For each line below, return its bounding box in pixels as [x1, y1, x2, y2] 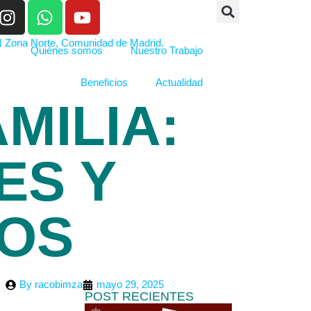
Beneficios [80, 76, 128, 88]
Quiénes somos [30, 44, 103, 56]
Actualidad [155, 76, 203, 88]
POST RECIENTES [85, 289, 194, 303]
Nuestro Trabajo [130, 44, 203, 56]
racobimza [32, 278, 83, 290]
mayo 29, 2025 [96, 278, 164, 290]
